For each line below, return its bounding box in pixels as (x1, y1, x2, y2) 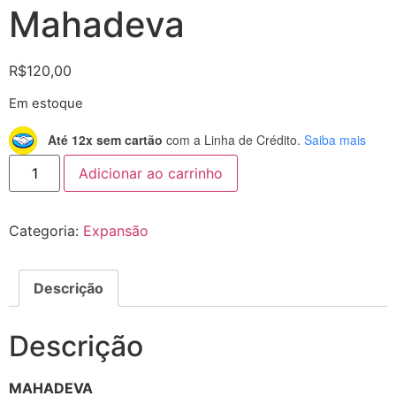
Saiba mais (304, 131, 366, 149)
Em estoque (9, 95, 83, 112)
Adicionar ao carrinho (79, 164, 224, 182)
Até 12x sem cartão (48, 131, 163, 149)
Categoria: (9, 221, 83, 240)
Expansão (83, 221, 148, 240)
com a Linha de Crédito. (163, 131, 301, 149)
